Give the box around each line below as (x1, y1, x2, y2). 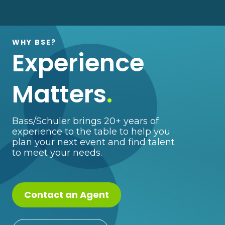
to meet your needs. (12, 147, 102, 158)
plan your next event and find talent (12, 136, 175, 148)
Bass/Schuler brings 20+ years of (12, 115, 159, 127)
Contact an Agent (24, 188, 109, 201)
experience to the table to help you (12, 126, 170, 137)
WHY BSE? (12, 37, 56, 47)
